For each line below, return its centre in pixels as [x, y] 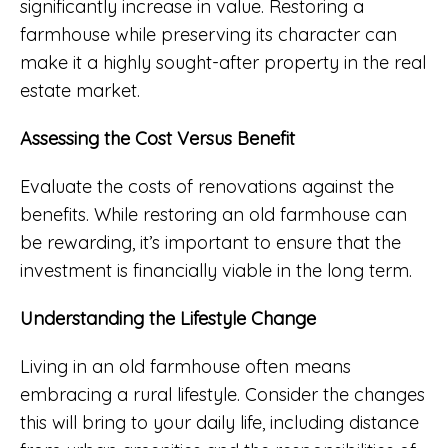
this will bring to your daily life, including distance [219, 422]
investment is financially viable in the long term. [216, 270]
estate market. [80, 90]
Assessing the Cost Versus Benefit [157, 138]
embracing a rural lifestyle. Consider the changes [222, 394]
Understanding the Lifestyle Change [168, 318]
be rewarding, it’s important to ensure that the [210, 242]
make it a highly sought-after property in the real [223, 62]
